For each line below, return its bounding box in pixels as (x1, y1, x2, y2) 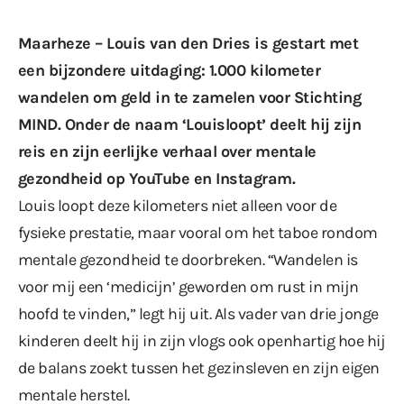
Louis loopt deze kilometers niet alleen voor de (18, 195, 337, 216)
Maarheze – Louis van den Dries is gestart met (18, 32, 359, 53)
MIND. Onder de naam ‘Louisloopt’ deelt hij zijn (18, 114, 362, 134)
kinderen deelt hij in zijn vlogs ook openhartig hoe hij (18, 330, 386, 351)
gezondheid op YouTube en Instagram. (18, 168, 304, 188)
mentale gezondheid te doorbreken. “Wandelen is (18, 249, 358, 270)
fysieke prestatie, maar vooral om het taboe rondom (18, 222, 378, 243)
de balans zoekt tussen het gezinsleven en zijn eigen (18, 357, 380, 378)
